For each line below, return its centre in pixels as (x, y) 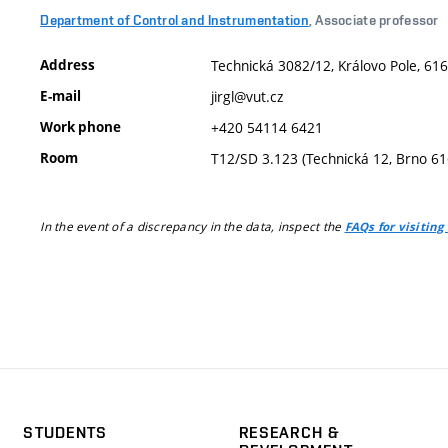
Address (68, 64)
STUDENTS (65, 432)
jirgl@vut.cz (247, 96)
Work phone (81, 126)
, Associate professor (373, 20)
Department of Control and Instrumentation (174, 20)
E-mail (61, 95)
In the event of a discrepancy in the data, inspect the (192, 226)
